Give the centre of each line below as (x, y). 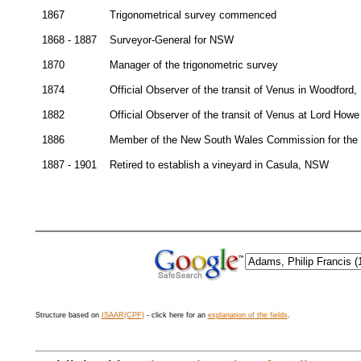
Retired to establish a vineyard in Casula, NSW (219, 165)
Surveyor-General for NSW (171, 40)
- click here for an (176, 315)
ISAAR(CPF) (122, 315)
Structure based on (68, 315)
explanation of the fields (247, 315)
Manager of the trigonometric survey (193, 65)
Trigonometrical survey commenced (193, 15)
